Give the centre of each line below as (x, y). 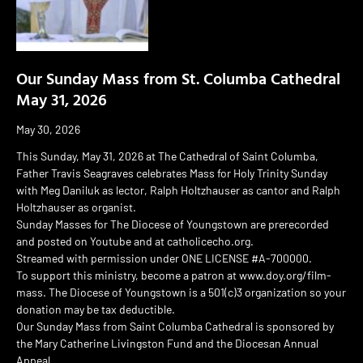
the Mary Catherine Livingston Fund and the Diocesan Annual (167, 343)
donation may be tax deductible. (96, 309)
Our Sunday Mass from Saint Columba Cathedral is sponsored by (175, 326)
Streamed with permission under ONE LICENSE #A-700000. (164, 258)
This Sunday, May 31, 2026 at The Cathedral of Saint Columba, (167, 156)
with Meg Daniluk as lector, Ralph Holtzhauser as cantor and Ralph (178, 190)
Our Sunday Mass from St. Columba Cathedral (178, 77)
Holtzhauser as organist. (76, 207)
